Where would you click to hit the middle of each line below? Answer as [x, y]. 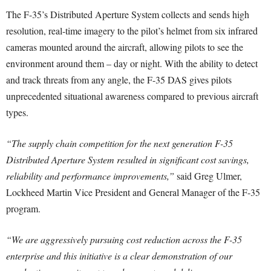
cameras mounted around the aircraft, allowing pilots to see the [125, 47]
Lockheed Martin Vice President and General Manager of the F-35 [133, 192]
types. [17, 112]
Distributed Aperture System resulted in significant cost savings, [128, 159]
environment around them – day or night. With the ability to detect [132, 63]
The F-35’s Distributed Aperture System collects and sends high [128, 14]
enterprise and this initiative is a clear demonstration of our [119, 256]
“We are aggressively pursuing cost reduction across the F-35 [124, 239]
